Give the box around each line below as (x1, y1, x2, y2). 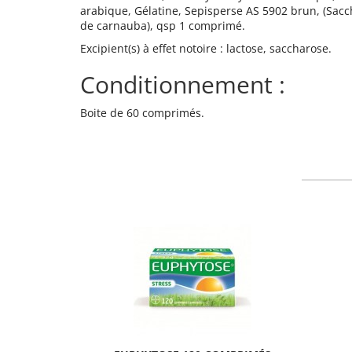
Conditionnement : (80, 68, 285, 101)
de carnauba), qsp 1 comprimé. (80, 18, 245, 34)
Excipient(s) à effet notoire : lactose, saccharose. (80, 41, 332, 57)
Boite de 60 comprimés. (80, 105, 204, 121)
